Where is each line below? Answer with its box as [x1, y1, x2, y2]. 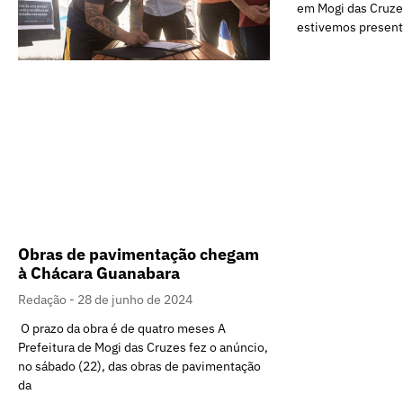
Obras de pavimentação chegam [18, 244, 259, 265]
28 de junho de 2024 [77, 291, 193, 309]
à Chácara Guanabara [18, 263, 180, 284]
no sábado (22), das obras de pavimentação [18, 358, 261, 375]
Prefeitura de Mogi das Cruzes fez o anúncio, [18, 339, 268, 356]
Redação [18, 291, 69, 309]
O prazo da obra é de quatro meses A [18, 320, 226, 337]
